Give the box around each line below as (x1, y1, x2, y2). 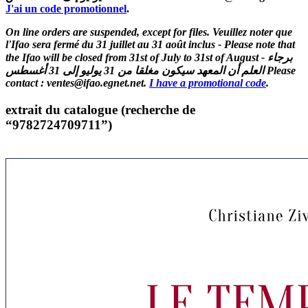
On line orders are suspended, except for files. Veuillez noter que (5, 26, 292, 38)
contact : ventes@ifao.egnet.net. (5, 77, 149, 89)
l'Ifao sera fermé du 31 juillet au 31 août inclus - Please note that (5, 38, 295, 51)
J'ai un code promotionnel (5, 3, 126, 15)
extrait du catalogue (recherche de (5, 102, 195, 118)
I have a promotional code (149, 77, 266, 89)
